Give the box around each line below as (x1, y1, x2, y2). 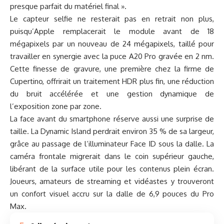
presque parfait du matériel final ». (10, 1, 126, 11)
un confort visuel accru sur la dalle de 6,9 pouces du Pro (10, 189, 214, 199)
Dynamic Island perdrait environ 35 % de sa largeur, (40, 126, 214, 136)
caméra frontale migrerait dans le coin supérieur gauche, (10, 151, 214, 161)
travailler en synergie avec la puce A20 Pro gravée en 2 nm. (10, 51, 214, 61)
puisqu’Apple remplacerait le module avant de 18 (10, 26, 214, 36)
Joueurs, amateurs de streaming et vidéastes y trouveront (10, 176, 214, 186)
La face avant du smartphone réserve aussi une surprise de (10, 114, 214, 124)
